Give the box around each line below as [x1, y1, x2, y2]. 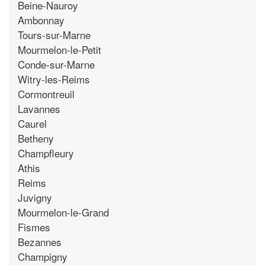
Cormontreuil [18, 86, 75, 101]
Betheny [18, 130, 54, 146]
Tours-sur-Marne [18, 27, 91, 42]
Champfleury [18, 145, 74, 160]
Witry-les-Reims [18, 71, 90, 86]
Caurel [18, 115, 47, 131]
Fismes [18, 219, 50, 234]
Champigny [18, 248, 67, 264]
